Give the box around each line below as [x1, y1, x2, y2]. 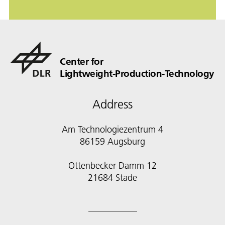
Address [92, 96, 133, 111]
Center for [60, 55, 103, 67]
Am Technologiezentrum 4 [62, 123, 163, 135]
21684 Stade [88, 171, 137, 183]
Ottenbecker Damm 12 [68, 159, 157, 171]
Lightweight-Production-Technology [60, 67, 214, 79]
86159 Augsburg [80, 135, 145, 147]
